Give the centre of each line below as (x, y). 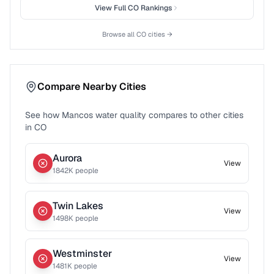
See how (43, 115)
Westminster (82, 254)
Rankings (155, 8)
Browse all (119, 34)
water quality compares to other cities (168, 115)
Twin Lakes (78, 206)
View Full (111, 8)
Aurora (67, 158)
